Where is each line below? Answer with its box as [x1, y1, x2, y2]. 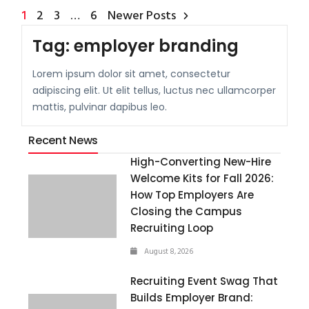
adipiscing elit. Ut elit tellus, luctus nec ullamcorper [32, 83, 277, 97]
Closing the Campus [130, 203, 243, 219]
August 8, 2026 [144, 245, 194, 258]
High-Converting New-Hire [130, 154, 272, 169]
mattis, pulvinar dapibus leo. [32, 99, 168, 114]
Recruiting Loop [130, 220, 214, 235]
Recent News [28, 132, 98, 148]
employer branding [74, 34, 239, 57]
